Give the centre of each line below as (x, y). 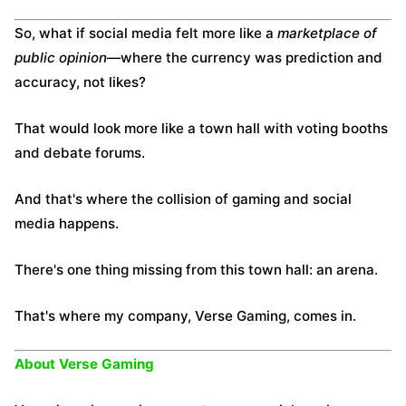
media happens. (67, 223)
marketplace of (327, 33)
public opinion (61, 58)
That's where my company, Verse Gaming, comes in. (185, 316)
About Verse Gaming (84, 364)
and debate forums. (80, 153)
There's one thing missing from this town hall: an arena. (196, 270)
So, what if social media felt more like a (146, 33)
